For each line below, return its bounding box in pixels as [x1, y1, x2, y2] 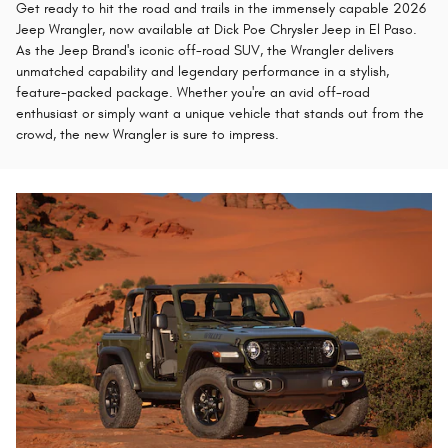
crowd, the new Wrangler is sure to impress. [16, 125, 279, 143]
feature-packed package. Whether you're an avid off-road [16, 83, 370, 101]
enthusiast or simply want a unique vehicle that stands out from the [16, 104, 424, 122]
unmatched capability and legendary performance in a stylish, [16, 62, 389, 80]
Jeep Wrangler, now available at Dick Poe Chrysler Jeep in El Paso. [16, 20, 417, 38]
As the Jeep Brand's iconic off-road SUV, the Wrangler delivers [16, 41, 394, 59]
